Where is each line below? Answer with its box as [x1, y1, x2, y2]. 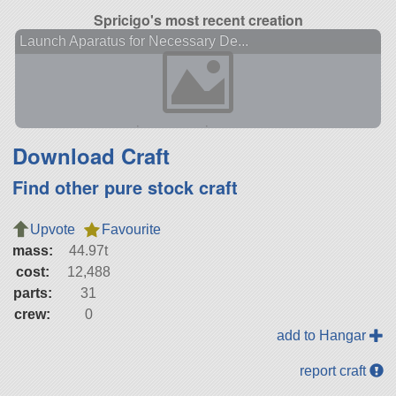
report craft [300, 363, 370, 379]
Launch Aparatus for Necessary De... [19, 33, 248, 49]
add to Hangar [277, 328, 370, 344]
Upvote [29, 222, 75, 238]
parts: [12, 286, 52, 301]
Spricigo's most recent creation [93, 10, 303, 31]
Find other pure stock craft [11, 174, 238, 201]
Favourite [101, 222, 161, 238]
